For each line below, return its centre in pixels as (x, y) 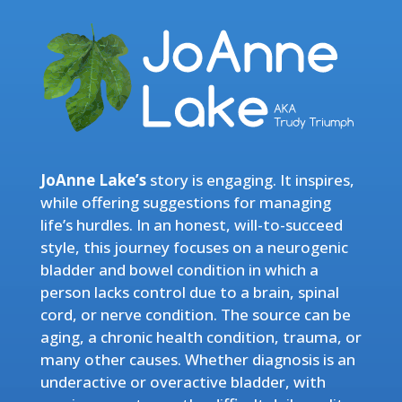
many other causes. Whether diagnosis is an (197, 359)
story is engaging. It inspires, (252, 179)
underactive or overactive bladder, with (183, 381)
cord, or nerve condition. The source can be (195, 314)
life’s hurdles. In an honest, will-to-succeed (191, 224)
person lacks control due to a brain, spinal (189, 292)
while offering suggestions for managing (185, 202)
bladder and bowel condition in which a (179, 269)
